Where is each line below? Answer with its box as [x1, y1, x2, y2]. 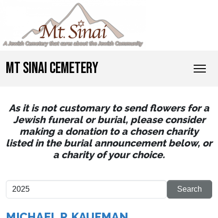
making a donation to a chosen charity [19, 126, 199, 138]
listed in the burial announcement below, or [6, 137, 212, 149]
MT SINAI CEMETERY [6, 59, 98, 78]
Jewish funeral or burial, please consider [13, 114, 205, 126]
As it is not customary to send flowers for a [9, 102, 209, 114]
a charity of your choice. [53, 149, 165, 161]
